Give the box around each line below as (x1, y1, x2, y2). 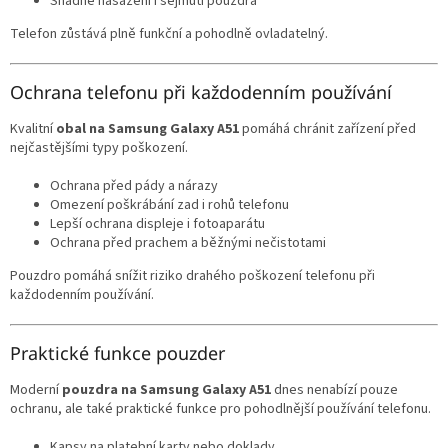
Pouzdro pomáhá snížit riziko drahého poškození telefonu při (10, 265, 375, 286)
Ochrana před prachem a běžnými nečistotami (50, 232, 326, 253)
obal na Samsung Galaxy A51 (56, 118, 239, 139)
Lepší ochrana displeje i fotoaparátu (50, 213, 265, 234)
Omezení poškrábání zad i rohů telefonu (50, 194, 289, 215)
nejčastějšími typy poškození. (10, 137, 188, 158)
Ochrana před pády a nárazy (50, 175, 218, 196)
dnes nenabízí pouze (271, 379, 398, 400)
